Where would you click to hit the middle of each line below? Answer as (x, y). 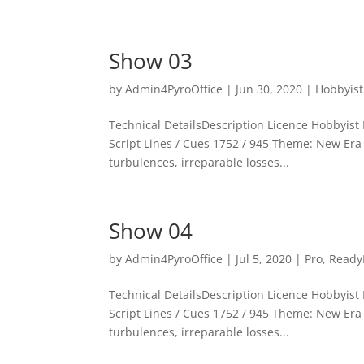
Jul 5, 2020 (264, 259)
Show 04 (151, 231)
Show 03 (151, 61)
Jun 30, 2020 (269, 89)
